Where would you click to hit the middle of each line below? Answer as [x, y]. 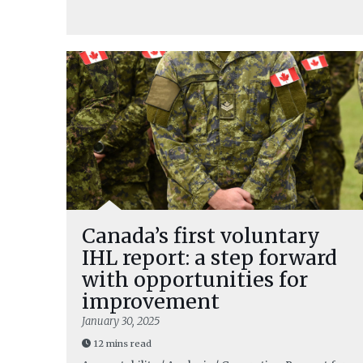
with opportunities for [195, 280]
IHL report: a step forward [209, 258]
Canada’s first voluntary [201, 236]
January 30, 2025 [121, 321]
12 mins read [123, 344]
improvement [151, 301]
